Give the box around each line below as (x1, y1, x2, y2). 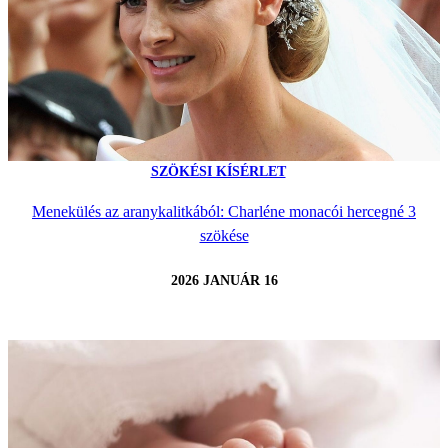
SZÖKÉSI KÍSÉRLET (150, 164, 286, 180)
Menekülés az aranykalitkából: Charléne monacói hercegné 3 (32, 203, 416, 221)
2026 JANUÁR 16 (170, 272, 278, 288)
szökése (199, 227, 249, 245)
